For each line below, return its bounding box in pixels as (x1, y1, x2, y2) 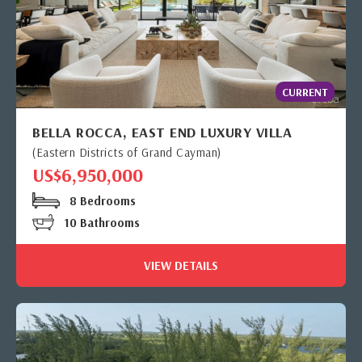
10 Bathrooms (61, 215, 140, 231)
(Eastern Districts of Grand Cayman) (32, 145, 221, 161)
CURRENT (282, 85, 328, 100)
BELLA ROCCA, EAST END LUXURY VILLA (32, 123, 292, 142)
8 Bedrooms (66, 193, 136, 209)
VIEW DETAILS (144, 258, 218, 274)
